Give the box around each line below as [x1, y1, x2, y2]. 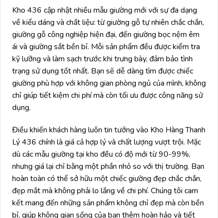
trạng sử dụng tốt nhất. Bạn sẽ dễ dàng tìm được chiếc [12, 66, 193, 77]
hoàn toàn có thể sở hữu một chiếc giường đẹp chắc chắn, [12, 173, 201, 184]
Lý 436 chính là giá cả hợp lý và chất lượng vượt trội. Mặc [12, 137, 201, 148]
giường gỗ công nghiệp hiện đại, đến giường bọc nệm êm [12, 29, 200, 40]
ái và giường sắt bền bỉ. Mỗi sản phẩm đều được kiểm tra [12, 41, 200, 53]
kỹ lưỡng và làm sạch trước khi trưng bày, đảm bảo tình [12, 54, 193, 65]
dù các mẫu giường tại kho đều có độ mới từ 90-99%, [12, 149, 190, 160]
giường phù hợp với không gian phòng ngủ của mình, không [12, 78, 206, 89]
